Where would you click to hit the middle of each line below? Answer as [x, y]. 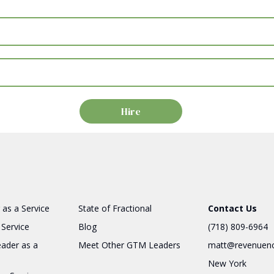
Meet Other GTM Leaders [130, 245]
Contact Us [232, 209]
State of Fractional [115, 209]
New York [227, 264]
